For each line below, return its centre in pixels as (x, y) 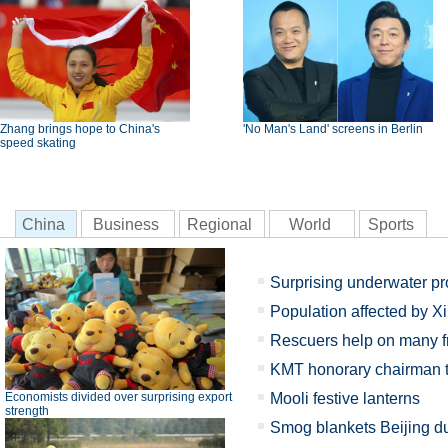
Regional (219, 224)
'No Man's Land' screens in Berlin (333, 129)
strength (27, 411)
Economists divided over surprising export (118, 397)
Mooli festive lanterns (345, 398)
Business (125, 224)
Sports (390, 224)
